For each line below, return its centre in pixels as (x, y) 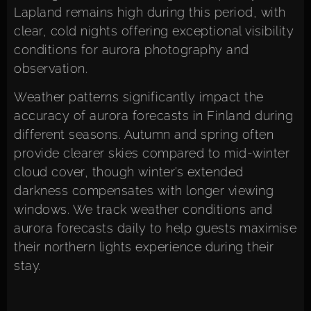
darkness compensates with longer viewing (144, 191)
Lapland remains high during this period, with (150, 12)
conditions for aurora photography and (132, 49)
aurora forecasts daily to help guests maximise (155, 228)
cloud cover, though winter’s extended (129, 172)
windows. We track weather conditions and (143, 210)
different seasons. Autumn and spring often (144, 135)
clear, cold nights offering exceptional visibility (154, 31)
